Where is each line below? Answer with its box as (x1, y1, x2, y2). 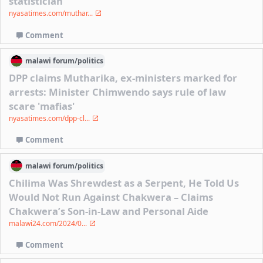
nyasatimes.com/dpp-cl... (9, 113, 92, 123)
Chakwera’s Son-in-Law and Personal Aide (9, 204, 209, 218)
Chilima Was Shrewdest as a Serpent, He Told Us (9, 176, 240, 190)
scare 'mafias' (9, 99, 75, 113)
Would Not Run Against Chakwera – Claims (9, 190, 214, 204)
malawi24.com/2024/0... (9, 218, 89, 228)
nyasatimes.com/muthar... (9, 8, 95, 18)
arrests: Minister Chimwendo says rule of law (9, 85, 227, 99)
